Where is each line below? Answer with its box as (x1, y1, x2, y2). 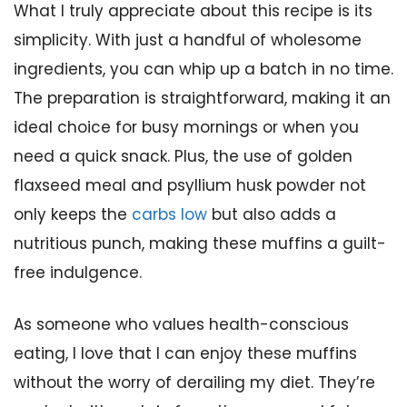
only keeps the (14, 203, 132, 225)
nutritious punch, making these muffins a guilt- (14, 232, 386, 254)
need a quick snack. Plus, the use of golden (14, 144, 352, 167)
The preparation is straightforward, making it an (14, 86, 391, 109)
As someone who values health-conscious (14, 313, 349, 336)
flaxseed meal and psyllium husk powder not (14, 174, 366, 196)
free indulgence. (14, 261, 142, 283)
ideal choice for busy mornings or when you (14, 115, 359, 138)
